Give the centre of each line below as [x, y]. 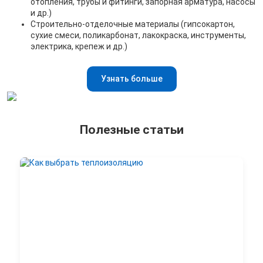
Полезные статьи [131, 130]
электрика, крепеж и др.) [79, 47]
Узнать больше [131, 79]
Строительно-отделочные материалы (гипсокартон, [133, 24]
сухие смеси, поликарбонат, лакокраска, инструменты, [138, 36]
